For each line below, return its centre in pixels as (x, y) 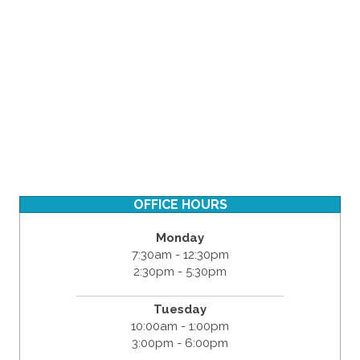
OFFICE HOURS (180, 205)
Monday (180, 238)
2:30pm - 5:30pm (180, 272)
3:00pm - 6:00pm (180, 344)
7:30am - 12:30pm (180, 255)
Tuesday (180, 310)
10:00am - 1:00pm (180, 327)
